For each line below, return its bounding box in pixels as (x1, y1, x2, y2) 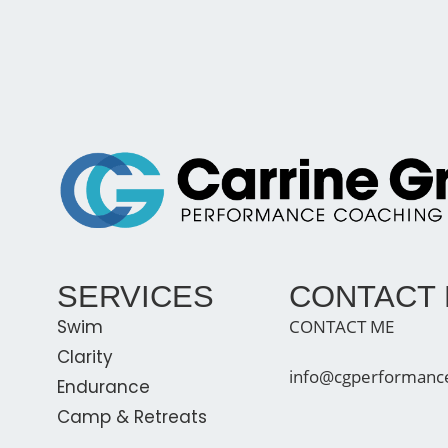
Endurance (57, 374, 150, 399)
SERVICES (57, 278, 214, 314)
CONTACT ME (288, 314, 394, 338)
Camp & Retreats (57, 404, 207, 429)
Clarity (57, 344, 113, 369)
